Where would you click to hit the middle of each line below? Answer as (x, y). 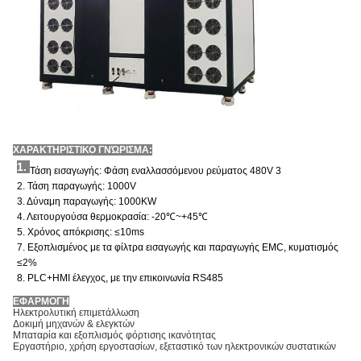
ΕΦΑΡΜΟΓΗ (41, 301)
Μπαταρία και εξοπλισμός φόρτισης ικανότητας (114, 335)
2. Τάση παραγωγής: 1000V (77, 185)
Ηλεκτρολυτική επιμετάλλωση (76, 312)
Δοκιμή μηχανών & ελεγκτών (74, 324)
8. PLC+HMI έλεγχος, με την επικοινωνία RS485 (120, 277)
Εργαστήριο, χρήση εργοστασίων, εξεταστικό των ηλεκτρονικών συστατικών (174, 346)
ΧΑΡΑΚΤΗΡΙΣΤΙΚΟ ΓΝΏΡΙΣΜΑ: (83, 150)
